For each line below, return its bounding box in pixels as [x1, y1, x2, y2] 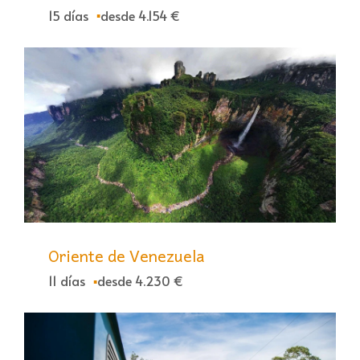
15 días [48, 6, 88, 24]
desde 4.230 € [97, 272, 183, 290]
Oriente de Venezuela [48, 243, 205, 269]
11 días [48, 272, 85, 290]
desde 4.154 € [100, 6, 180, 24]
